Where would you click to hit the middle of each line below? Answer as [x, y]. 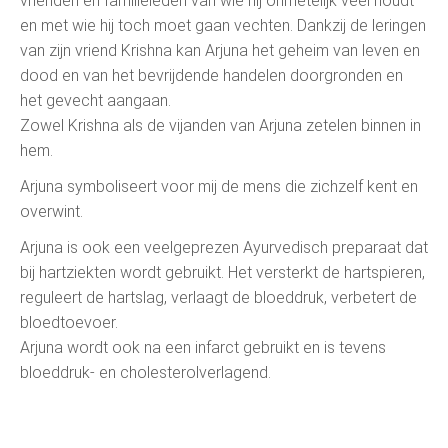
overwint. [51, 211]
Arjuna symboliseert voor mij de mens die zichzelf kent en [219, 186]
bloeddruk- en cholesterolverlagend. [145, 372]
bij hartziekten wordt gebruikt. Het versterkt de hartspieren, [222, 272]
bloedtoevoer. [69, 322]
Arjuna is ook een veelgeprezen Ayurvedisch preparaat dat [224, 247]
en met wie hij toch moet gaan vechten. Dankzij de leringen [223, 25]
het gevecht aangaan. [95, 100]
